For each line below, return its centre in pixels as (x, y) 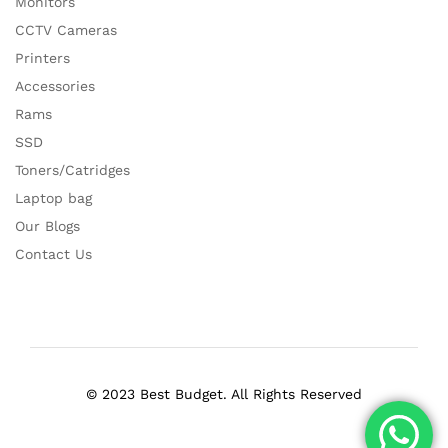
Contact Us (53, 254)
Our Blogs (47, 226)
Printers (42, 58)
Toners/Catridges (72, 170)
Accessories (55, 86)
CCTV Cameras (66, 30)
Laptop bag (53, 198)
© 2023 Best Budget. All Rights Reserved (224, 394)
